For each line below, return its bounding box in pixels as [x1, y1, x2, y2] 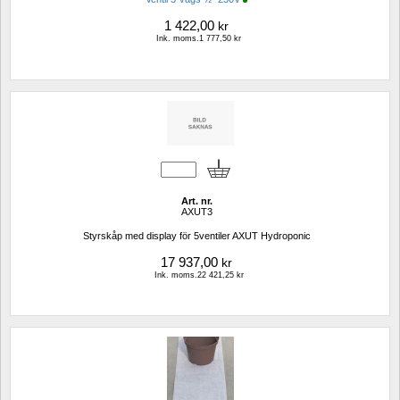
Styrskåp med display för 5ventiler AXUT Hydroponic [82, 229, 311, 241]
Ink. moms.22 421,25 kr [154, 270, 244, 279]
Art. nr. [180, 195, 212, 206]
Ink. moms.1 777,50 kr [156, 34, 241, 44]
